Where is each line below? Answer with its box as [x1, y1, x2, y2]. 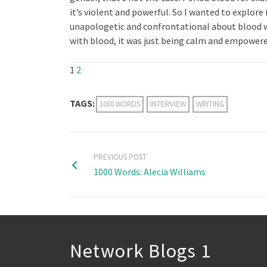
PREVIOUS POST [94, 151, 147, 162]
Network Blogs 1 [70, 238, 211, 263]
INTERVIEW [150, 98, 186, 109]
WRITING [196, 98, 224, 109]
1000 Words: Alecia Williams [94, 165, 206, 178]
